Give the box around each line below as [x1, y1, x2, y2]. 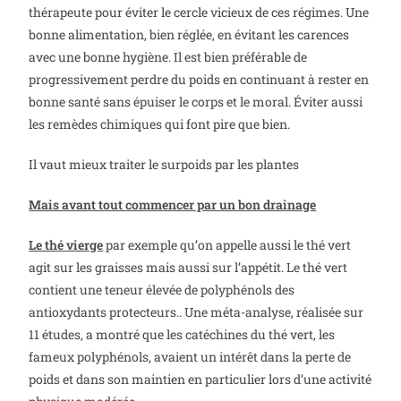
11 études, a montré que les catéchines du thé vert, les [29, 326, 336, 344]
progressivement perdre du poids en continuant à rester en [29, 71, 370, 89]
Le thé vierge [29, 236, 104, 254]
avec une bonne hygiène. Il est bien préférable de [29, 48, 308, 66]
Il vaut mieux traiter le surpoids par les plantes [29, 156, 300, 174]
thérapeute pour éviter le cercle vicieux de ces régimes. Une [29, 4, 370, 21]
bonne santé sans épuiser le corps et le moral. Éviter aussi [29, 93, 363, 111]
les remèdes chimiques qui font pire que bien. [29, 115, 291, 133]
